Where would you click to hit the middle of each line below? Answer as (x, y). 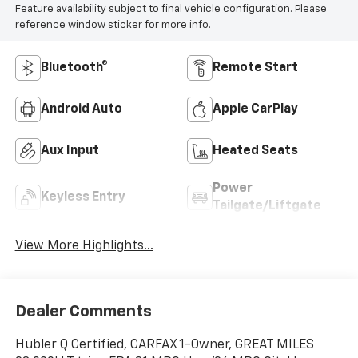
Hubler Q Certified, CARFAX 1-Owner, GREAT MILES (164, 345)
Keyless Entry (83, 198)
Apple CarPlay (255, 110)
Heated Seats (255, 151)
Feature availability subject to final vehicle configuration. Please (171, 9)
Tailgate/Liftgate (267, 207)
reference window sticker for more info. (113, 25)
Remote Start (255, 68)
